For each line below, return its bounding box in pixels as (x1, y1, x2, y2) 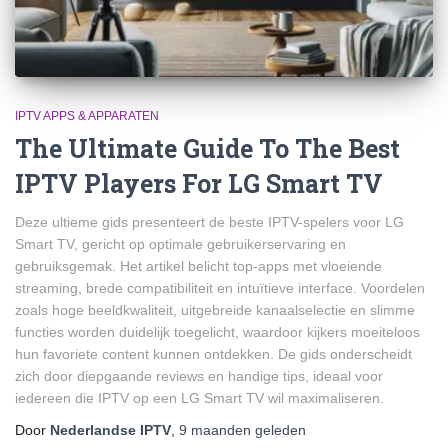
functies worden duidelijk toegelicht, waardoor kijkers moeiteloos (15, 323, 420, 340)
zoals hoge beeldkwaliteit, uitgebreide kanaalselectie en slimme (15, 301, 415, 318)
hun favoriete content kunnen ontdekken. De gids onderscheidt (15, 345, 412, 362)
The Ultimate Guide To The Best (15, 131, 400, 165)
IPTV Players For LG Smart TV (15, 166, 383, 200)
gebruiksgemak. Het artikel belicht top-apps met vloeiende (15, 257, 382, 274)
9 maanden (179, 421, 251, 438)
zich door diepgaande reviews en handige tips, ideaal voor (15, 367, 383, 384)
